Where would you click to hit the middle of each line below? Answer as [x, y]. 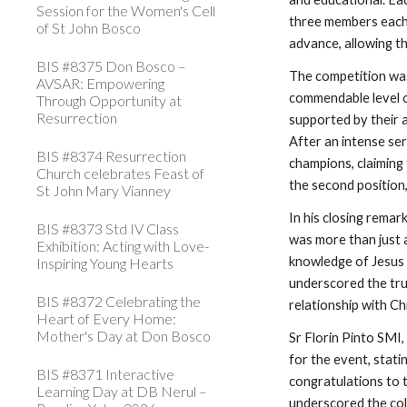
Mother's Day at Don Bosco [124, 336]
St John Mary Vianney [104, 190]
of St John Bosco [89, 28]
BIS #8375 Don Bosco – [111, 66]
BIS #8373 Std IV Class [108, 228]
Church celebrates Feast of [120, 173]
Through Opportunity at [109, 100]
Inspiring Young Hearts [105, 263]
